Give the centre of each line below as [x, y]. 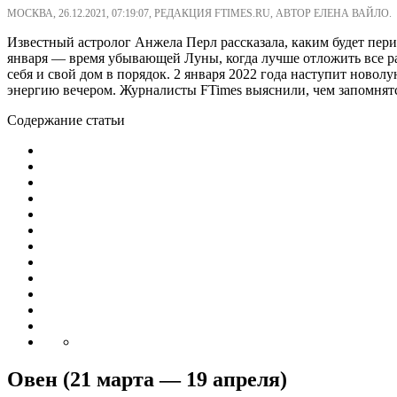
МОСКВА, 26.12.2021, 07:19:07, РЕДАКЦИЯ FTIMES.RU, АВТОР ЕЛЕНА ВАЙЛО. [199, 13]
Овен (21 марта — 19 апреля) [147, 379]
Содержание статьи [66, 120]
